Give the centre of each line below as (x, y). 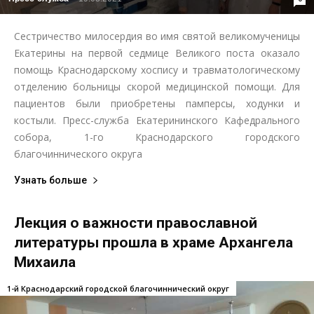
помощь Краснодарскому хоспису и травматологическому (157, 70)
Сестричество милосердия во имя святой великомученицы (157, 36)
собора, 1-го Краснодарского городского (157, 137)
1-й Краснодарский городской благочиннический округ (118, 289)
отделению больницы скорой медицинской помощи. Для (157, 87)
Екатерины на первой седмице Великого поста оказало (157, 53)
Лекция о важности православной (136, 223)
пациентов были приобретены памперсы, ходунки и (157, 104)
